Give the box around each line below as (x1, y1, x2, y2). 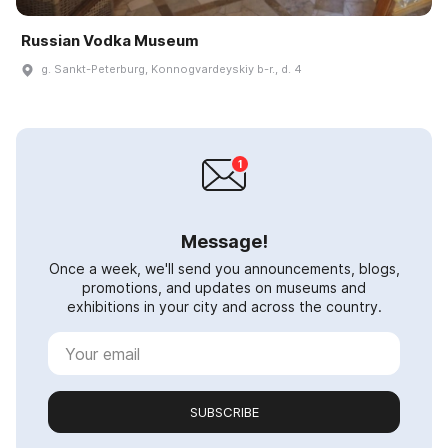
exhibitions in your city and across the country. (66, 298, 382, 316)
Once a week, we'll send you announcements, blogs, (48, 260, 400, 278)
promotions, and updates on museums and (82, 279, 366, 297)
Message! (180, 231, 268, 253)
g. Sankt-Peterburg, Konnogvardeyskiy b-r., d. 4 (41, 62, 302, 77)
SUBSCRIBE (189, 404, 259, 421)
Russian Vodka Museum (21, 31, 199, 51)
